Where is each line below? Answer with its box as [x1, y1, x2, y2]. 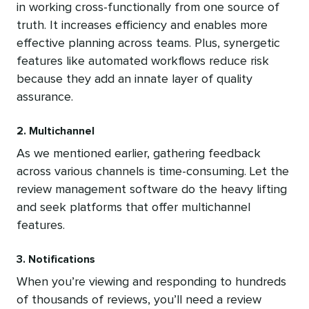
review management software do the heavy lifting [17, 183, 287, 196]
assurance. [17, 90, 73, 103]
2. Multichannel [17, 125, 94, 137]
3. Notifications [17, 253, 95, 265]
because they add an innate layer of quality [17, 72, 252, 86]
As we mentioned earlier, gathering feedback [17, 147, 261, 160]
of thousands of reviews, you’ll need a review [17, 293, 261, 306]
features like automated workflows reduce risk [17, 54, 269, 68]
